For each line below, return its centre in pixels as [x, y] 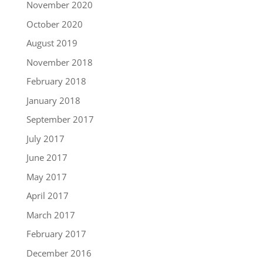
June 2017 [47, 158]
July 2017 [45, 138]
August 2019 [52, 43]
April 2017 [47, 196]
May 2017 [46, 176]
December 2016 [59, 253]
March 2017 [50, 215]
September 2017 [60, 119]
